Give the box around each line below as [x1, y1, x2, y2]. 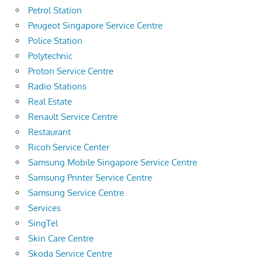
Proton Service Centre [28, 65, 113, 77]
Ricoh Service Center [28, 141, 109, 153]
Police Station [28, 35, 82, 46]
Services [28, 202, 61, 213]
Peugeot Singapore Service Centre [28, 19, 163, 31]
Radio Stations [28, 80, 87, 92]
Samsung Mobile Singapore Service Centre [28, 156, 197, 168]
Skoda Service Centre [28, 247, 112, 259]
